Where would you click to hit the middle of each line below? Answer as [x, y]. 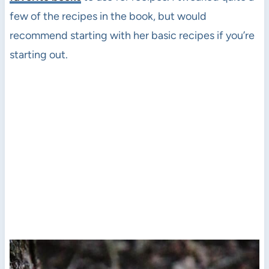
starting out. [38, 54]
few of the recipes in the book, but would [108, 16]
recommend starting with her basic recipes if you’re [132, 35]
